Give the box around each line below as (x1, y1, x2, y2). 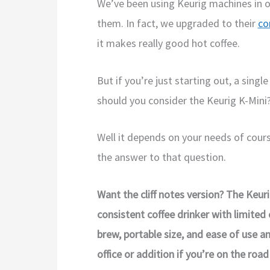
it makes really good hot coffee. (96, 36, 240, 50)
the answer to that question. (96, 150, 226, 165)
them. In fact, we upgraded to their (96, 16, 258, 30)
